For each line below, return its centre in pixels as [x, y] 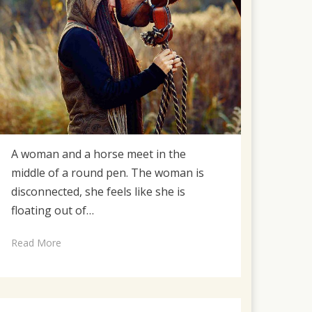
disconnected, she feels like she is [99, 191]
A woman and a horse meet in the [99, 154]
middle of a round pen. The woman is [108, 172]
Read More [37, 242]
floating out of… [53, 210]
